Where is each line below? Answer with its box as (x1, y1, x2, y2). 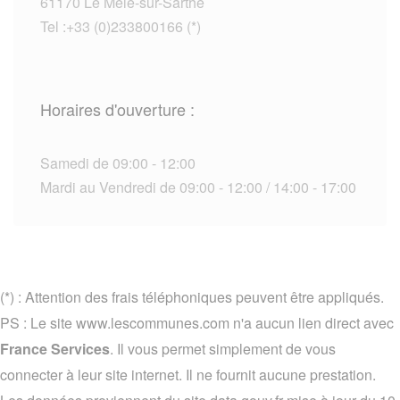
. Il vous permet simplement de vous (110, 338, 336, 360)
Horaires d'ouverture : (40, 97, 195, 121)
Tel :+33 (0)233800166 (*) (40, 16, 201, 37)
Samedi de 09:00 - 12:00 (40, 153, 196, 174)
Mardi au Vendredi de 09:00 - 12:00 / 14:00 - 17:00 (40, 177, 356, 198)
